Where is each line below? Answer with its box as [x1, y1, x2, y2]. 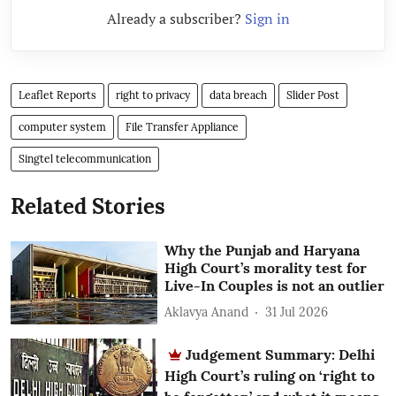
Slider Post [286, 88, 339, 103]
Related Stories [11, 193, 165, 221]
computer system [19, 120, 106, 134]
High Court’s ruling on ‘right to [164, 366, 376, 385]
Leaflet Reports [19, 88, 96, 103]
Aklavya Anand [164, 303, 249, 320]
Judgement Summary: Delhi [186, 345, 376, 363]
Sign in [244, 9, 290, 29]
